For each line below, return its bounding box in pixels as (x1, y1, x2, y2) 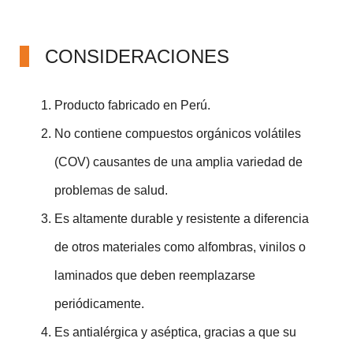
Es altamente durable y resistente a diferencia (54, 211, 309, 225)
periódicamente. (54, 296, 144, 310)
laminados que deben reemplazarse (54, 268, 255, 282)
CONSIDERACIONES (45, 45, 229, 67)
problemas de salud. (54, 183, 168, 197)
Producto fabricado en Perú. (54, 98, 210, 112)
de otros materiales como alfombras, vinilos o (54, 240, 306, 254)
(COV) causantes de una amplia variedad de (54, 154, 303, 169)
